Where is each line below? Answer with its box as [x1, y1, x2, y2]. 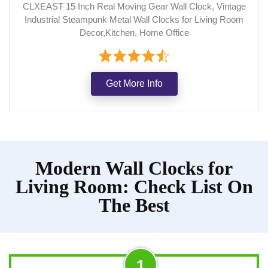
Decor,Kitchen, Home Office [79, 27, 189, 38]
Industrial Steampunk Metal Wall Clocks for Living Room [25, 14, 243, 25]
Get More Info [105, 78, 163, 89]
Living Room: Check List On [15, 175, 253, 197]
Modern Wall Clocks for [35, 157, 233, 179]
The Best [98, 194, 170, 216]
